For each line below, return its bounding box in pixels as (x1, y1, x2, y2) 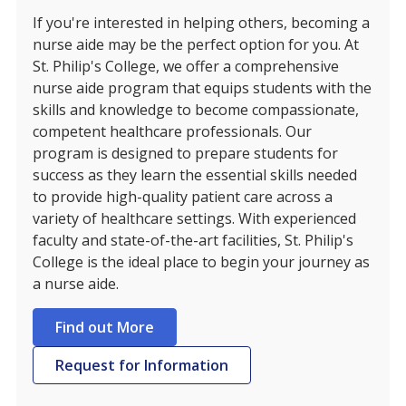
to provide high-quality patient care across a (33, 187, 333, 208)
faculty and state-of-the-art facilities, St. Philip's (33, 230, 353, 251)
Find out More (55, 317, 154, 338)
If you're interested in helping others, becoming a (33, 13, 370, 34)
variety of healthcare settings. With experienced (33, 208, 356, 229)
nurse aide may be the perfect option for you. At (33, 34, 359, 55)
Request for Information (55, 355, 228, 376)
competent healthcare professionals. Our (33, 121, 312, 142)
